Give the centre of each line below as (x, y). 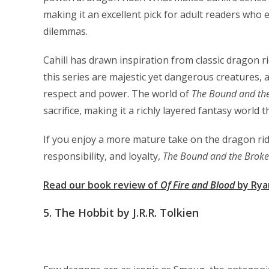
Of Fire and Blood (199, 185)
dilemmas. (65, 31)
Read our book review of (102, 185)
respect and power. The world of (117, 94)
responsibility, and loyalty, (103, 156)
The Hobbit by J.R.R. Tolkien (127, 213)
